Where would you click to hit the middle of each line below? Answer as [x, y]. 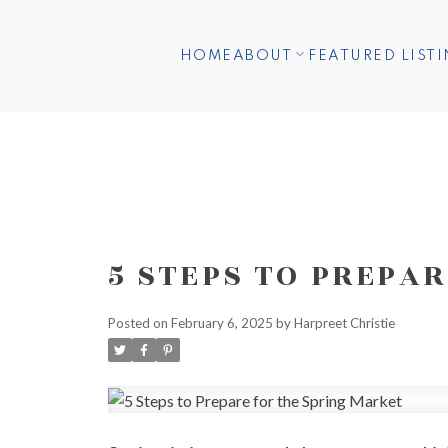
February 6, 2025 [221, 322]
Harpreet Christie [344, 322]
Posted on [139, 322]
